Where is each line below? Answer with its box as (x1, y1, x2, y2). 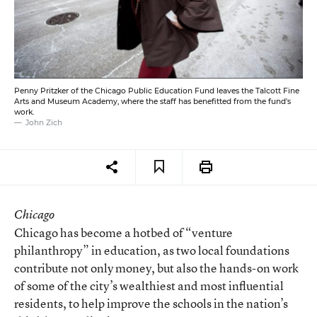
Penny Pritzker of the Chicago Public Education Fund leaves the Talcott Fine (14, 86, 299, 96)
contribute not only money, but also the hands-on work (14, 259, 299, 276)
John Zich (25, 117, 62, 127)
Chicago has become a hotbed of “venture (14, 224, 233, 241)
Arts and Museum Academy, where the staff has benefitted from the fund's (14, 96, 291, 106)
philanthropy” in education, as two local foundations (14, 241, 289, 258)
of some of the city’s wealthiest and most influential (14, 277, 284, 294)
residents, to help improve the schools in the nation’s (14, 294, 288, 311)
